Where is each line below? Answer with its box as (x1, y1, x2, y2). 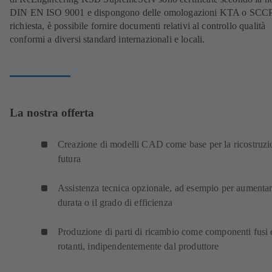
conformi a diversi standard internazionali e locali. (10, 34, 205, 45)
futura (58, 154, 81, 165)
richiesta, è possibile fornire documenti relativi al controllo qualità (10, 21, 266, 32)
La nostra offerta (10, 106, 94, 119)
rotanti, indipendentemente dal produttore (58, 241, 219, 252)
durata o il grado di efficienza (58, 197, 172, 208)
